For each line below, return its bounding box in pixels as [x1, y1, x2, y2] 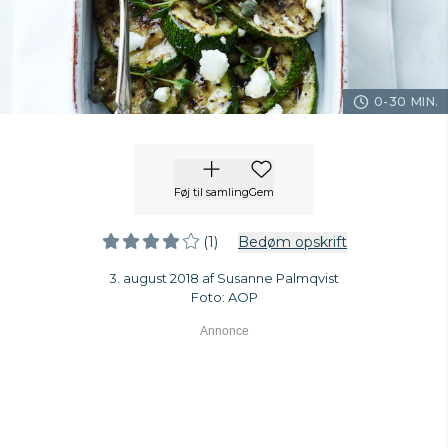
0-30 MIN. [373, 94, 439, 109]
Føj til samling [174, 185, 249, 199]
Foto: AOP [190, 289, 258, 305]
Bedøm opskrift [238, 233, 347, 251]
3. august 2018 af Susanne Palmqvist [109, 270, 339, 286]
